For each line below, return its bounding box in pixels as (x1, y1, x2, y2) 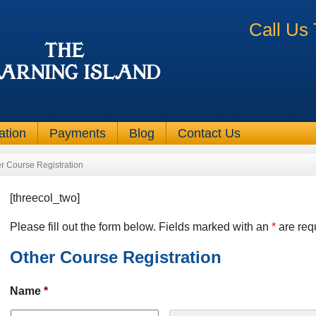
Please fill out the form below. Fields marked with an (10, 221, 272, 233)
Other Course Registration (10, 248, 221, 267)
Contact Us (178, 126, 241, 140)
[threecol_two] (10, 192, 80, 204)
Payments (49, 126, 106, 140)
